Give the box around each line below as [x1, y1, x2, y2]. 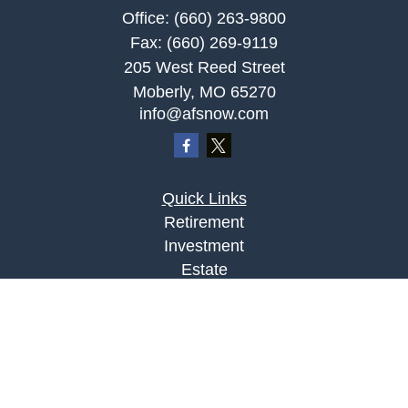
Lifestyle [174, 355, 234, 373]
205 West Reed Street [123, 58, 285, 76]
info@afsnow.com [139, 105, 269, 123]
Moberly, [132, 83, 195, 101]
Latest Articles [153, 379, 255, 397]
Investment [164, 237, 244, 255]
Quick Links [161, 189, 247, 208]
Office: [122, 9, 174, 27]
